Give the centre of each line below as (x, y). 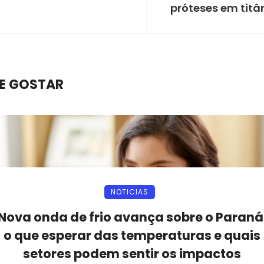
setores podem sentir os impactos (132, 253)
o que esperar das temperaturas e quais (132, 235)
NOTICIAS (130, 192)
